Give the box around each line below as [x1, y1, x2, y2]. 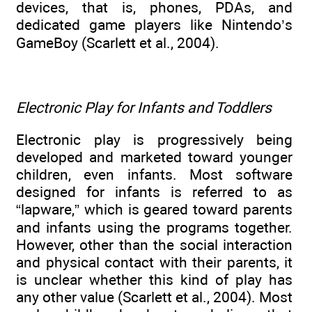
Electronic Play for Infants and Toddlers [16, 98, 272, 116]
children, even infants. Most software [16, 166, 292, 184]
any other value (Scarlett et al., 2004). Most [16, 288, 292, 306]
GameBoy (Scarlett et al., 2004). [16, 34, 219, 52]
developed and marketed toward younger [16, 148, 292, 166]
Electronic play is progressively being [16, 131, 292, 149]
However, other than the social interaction [16, 236, 292, 254]
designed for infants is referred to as [16, 183, 292, 201]
